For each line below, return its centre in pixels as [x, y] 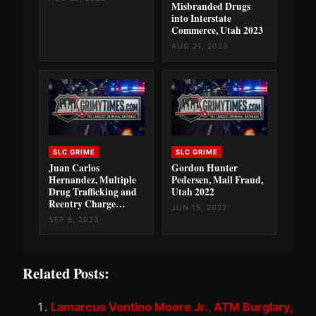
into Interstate [201, 18]
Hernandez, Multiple [92, 180]
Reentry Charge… [87, 203]
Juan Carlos [74, 168]
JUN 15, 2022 [199, 207]
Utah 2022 [193, 192]
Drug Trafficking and [93, 192]
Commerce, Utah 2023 [217, 30]
